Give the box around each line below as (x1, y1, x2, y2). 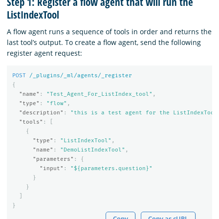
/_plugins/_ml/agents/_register (29, 72, 132, 79)
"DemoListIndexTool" (60, 147, 125, 153)
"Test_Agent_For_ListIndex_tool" (46, 91, 153, 98)
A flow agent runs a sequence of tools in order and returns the (7, 26, 212, 36)
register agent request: (7, 48, 82, 58)
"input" (39, 165, 64, 172)
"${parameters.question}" (70, 165, 153, 172)
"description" (19, 109, 64, 116)
